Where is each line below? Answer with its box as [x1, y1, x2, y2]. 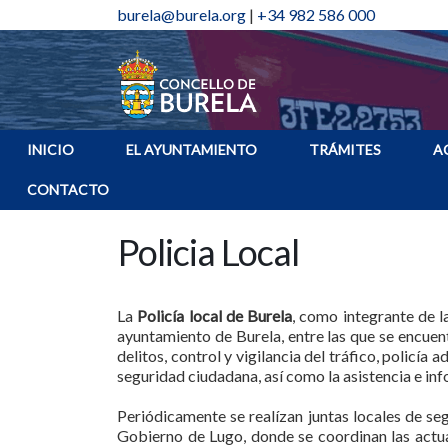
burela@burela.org [117, 5, 246, 24]
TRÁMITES [309, 141, 381, 158]
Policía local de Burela [137, 306, 293, 325]
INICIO [27, 141, 74, 158]
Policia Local [117, 230, 299, 274]
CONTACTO [27, 181, 109, 198]
